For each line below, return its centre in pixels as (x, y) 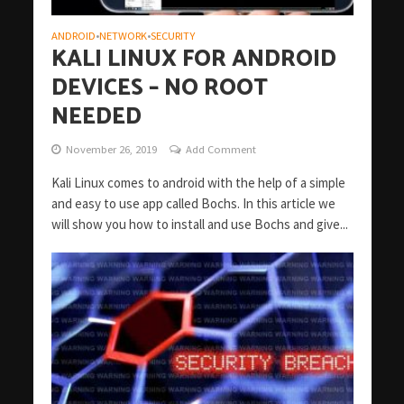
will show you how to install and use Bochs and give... (199, 224)
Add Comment (220, 149)
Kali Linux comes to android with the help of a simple (198, 182)
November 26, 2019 (111, 149)
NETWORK (123, 35)
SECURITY (172, 35)
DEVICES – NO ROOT (159, 88)
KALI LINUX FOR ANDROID (193, 59)
